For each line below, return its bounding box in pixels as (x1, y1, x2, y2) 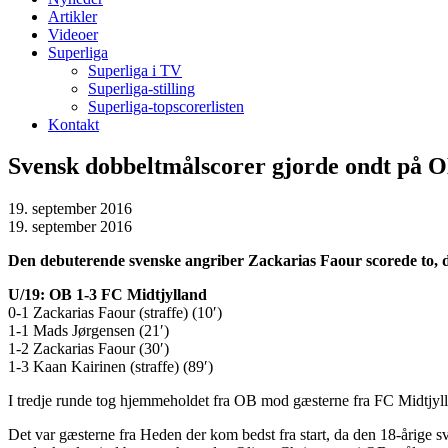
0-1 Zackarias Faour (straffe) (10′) (8, 304, 222, 322)
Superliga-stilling (88, 79, 195, 97)
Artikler (48, 7, 97, 25)
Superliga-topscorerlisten (88, 97, 244, 115)
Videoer (48, 25, 98, 43)
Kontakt (48, 115, 99, 133)
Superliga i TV (88, 61, 182, 79)
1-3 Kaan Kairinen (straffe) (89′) (8, 358, 213, 376)
